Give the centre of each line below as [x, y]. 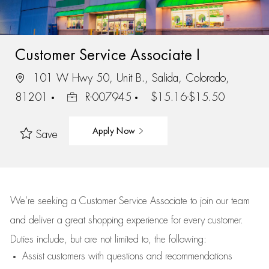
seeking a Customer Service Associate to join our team [142, 201]
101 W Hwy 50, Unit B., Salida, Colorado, [129, 78]
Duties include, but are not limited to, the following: [108, 240]
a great [72, 220]
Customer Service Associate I [107, 55]
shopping [107, 220]
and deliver [33, 220]
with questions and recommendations [159, 256]
